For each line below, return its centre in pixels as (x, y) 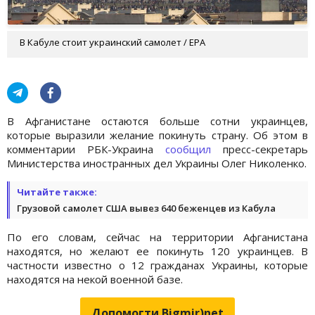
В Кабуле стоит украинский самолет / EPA (112, 42)
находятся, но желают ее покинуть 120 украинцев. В (157, 251)
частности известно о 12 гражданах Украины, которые (157, 265)
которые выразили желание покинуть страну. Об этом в (157, 135)
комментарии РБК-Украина (86, 149)
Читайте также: (57, 192)
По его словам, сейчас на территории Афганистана (157, 237)
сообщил (188, 149)
